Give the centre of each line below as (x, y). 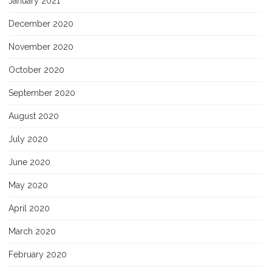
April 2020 (29, 208)
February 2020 (38, 254)
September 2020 (42, 93)
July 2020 (28, 139)
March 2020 (32, 231)
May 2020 (28, 185)
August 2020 (34, 116)
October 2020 (36, 70)
